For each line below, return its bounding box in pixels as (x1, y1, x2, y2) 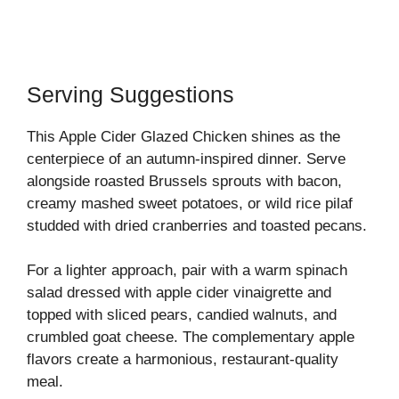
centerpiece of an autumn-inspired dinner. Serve (27, 150, 346, 167)
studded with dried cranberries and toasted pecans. (27, 216, 367, 234)
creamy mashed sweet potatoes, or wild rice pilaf (27, 194, 353, 212)
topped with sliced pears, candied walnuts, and (27, 306, 337, 323)
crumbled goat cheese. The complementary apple (27, 329, 354, 346)
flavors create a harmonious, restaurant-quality (27, 351, 338, 368)
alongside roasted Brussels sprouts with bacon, (27, 172, 342, 190)
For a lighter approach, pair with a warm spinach (27, 262, 347, 279)
